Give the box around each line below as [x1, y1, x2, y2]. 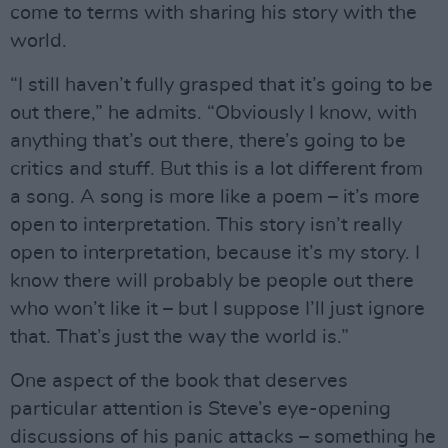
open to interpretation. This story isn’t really [10, 215, 402, 235]
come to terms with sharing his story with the [10, 3, 417, 23]
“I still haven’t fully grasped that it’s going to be [10, 75, 433, 95]
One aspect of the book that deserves [10, 371, 348, 391]
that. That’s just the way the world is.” [10, 327, 349, 347]
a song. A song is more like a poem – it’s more [10, 187, 420, 207]
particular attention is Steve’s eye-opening [10, 399, 391, 419]
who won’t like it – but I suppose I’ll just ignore [10, 299, 425, 319]
